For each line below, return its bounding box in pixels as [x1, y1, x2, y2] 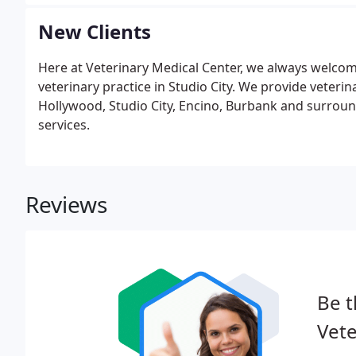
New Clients [38, 18, 151, 44]
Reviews [25, 189, 107, 219]
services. [38, 116, 90, 133]
